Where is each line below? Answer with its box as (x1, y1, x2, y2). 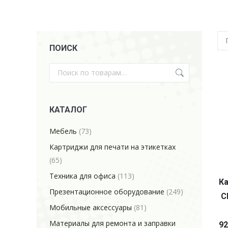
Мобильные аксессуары (49, 203, 132, 212)
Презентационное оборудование (49, 187, 164, 196)
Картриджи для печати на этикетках (49, 142, 176, 152)
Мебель (49, 126, 77, 136)
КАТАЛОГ (49, 105, 87, 115)
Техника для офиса (49, 171, 116, 181)
